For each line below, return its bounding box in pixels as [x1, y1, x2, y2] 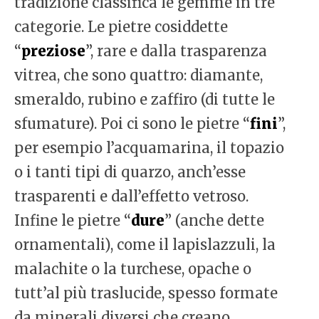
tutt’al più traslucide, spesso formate [14, 284, 278, 303]
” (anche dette [164, 211, 264, 230]
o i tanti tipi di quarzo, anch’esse [14, 163, 246, 182]
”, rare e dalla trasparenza [85, 42, 267, 61]
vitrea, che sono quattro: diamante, [14, 66, 263, 85]
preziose [21, 42, 85, 61]
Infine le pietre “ [14, 211, 131, 230]
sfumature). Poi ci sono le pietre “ [14, 115, 250, 133]
